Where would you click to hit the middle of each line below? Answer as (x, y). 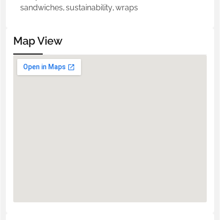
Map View (38, 41)
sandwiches (41, 7)
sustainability (89, 7)
